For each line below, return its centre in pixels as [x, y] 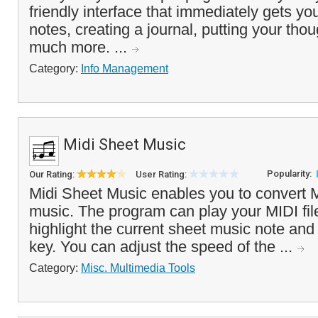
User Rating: [162, 174]
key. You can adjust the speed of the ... [163, 247]
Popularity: [290, 174]
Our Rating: [53, 174]
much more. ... [80, 47]
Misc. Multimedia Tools [138, 268]
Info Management [125, 68]
